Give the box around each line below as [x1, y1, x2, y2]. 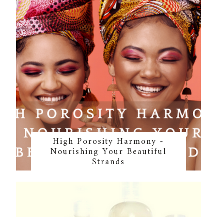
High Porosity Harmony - [52, 134, 164, 150]
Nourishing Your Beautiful [50, 144, 167, 160]
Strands [92, 155, 125, 170]
